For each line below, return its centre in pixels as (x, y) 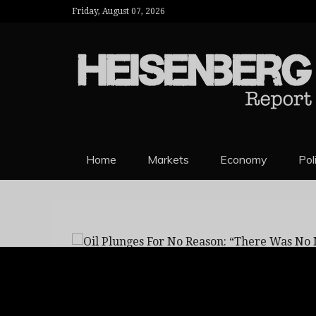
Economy (244, 159)
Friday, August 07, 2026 (119, 11)
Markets (168, 159)
